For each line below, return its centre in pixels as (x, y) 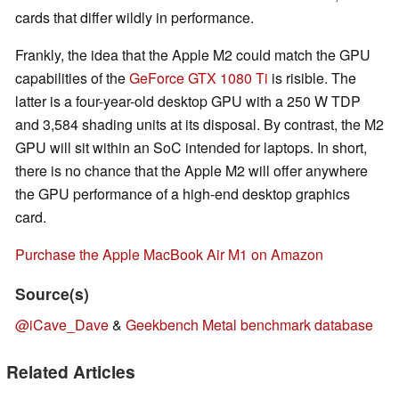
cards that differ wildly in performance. (134, 17)
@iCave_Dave (62, 324)
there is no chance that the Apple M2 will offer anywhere (191, 170)
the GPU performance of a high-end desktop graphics (183, 193)
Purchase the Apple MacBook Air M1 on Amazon (169, 254)
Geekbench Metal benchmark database (249, 324)
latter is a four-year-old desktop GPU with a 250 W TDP (188, 101)
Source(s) (52, 293)
